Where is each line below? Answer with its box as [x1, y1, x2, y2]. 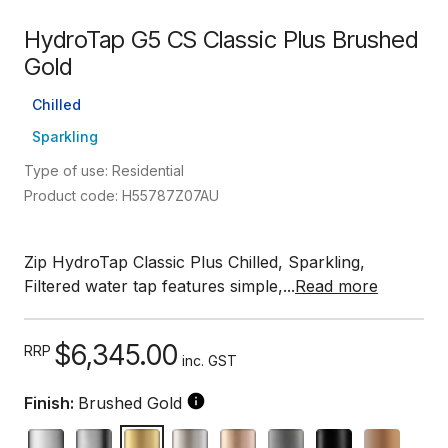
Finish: [24, 393, 74, 413]
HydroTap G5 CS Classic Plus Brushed [24, 25, 418, 54]
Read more [295, 276, 378, 296]
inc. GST [182, 352, 237, 369]
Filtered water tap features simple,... [24, 276, 295, 296]
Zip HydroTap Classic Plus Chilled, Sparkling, [24, 252, 365, 272]
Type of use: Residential [24, 162, 184, 179]
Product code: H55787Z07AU [24, 187, 219, 204]
